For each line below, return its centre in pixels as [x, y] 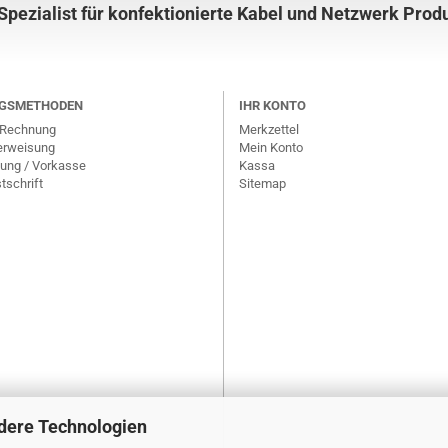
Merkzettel [269, 129]
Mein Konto [271, 147]
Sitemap [262, 183]
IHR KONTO [272, 105]
